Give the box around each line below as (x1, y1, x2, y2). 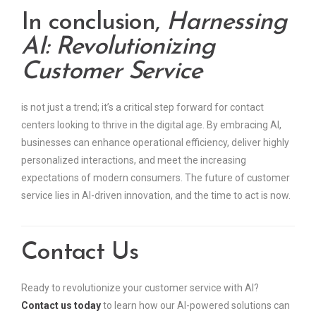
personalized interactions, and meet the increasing (21, 154, 246, 166)
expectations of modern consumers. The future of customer (21, 171, 290, 183)
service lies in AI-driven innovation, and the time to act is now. (21, 189, 291, 201)
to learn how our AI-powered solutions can (101, 299, 290, 311)
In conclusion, (21, 10, 167, 35)
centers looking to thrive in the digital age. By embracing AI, (21, 119, 281, 130)
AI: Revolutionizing (21, 35, 215, 60)
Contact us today (21, 299, 101, 311)
